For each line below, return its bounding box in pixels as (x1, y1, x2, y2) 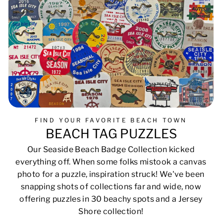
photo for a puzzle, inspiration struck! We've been (17, 169, 205, 179)
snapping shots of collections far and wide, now (21, 182, 201, 192)
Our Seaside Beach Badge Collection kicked (27, 145, 195, 155)
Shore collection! (78, 207, 144, 217)
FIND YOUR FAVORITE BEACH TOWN (35, 116, 187, 124)
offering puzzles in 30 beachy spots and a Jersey (19, 194, 203, 204)
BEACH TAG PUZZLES (45, 125, 177, 141)
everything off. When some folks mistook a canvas (15, 157, 207, 167)
